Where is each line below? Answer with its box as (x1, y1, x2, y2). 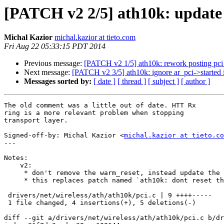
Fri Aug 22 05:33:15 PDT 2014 (4, 42, 105, 51)
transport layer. (4, 116, 68, 124)
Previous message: (24, 59, 84, 68)
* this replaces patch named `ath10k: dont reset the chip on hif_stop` (4, 176, 24, 184)
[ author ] (181, 77, 210, 86)
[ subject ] (148, 77, 179, 86)
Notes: (4, 154, 28, 162)
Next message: (24, 68, 72, 77)
